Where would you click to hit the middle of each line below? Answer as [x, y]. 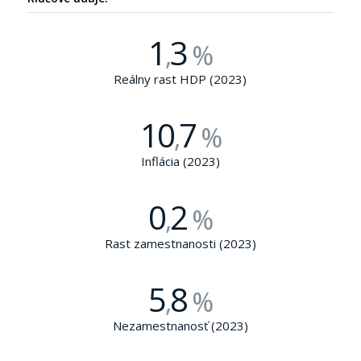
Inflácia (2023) [180, 161]
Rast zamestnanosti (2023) [180, 243]
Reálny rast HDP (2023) [180, 79]
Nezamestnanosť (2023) [180, 325]
